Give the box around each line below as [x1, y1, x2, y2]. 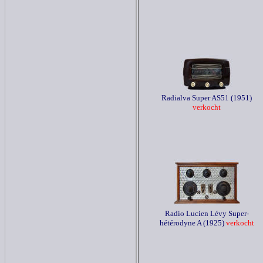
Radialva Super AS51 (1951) [161, 93, 252, 102]
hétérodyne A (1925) [159, 218, 224, 227]
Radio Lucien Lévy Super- [164, 209, 249, 218]
